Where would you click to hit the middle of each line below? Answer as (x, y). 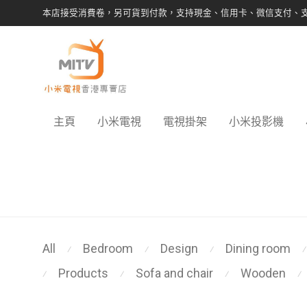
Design (179, 248)
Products (83, 273)
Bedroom (108, 248)
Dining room (258, 248)
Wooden (263, 273)
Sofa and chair (174, 273)
